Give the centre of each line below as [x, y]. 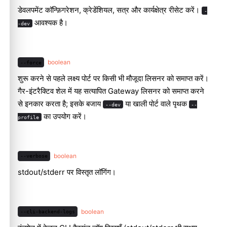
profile [28, 117]
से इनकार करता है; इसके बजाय [60, 104]
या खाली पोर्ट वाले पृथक [156, 104]
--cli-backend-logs [47, 212]
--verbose [34, 156]
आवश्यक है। [50, 23]
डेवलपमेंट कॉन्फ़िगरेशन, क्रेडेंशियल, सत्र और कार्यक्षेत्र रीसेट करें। [110, 10]
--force [31, 62]
